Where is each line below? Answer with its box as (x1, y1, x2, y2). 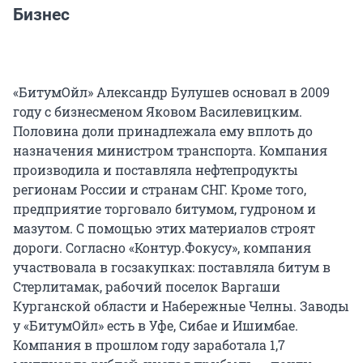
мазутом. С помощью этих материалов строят (13, 219, 315, 237)
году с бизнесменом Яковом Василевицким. (13, 102, 302, 120)
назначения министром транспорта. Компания (13, 141, 327, 159)
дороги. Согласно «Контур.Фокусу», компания (13, 238, 311, 256)
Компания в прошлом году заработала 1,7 (13, 335, 285, 353)
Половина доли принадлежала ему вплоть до (13, 122, 313, 139)
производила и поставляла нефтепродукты (13, 160, 298, 178)
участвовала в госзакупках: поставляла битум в (13, 258, 331, 275)
